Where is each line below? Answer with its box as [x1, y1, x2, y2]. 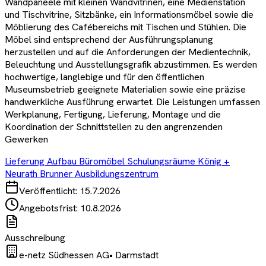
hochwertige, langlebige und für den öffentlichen [5, 71, 204, 84]
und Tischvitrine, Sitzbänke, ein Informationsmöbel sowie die [5, 8, 254, 21]
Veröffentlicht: [19, 185, 80, 198]
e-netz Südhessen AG [19, 249, 109, 262]
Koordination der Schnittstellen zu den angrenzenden [5, 121, 223, 134]
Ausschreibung [5, 232, 65, 245]
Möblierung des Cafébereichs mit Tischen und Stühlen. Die [5, 21, 246, 34]
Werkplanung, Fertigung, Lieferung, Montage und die [5, 108, 221, 121]
